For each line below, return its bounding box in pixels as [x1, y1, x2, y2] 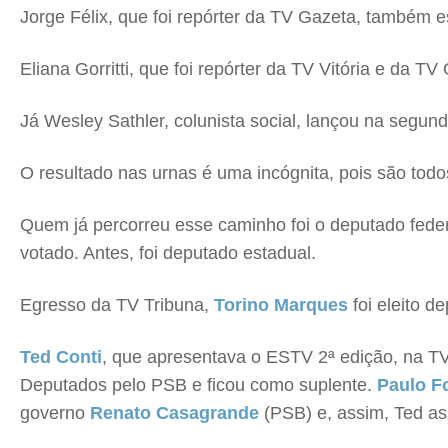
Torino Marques [214, 295, 348, 315]
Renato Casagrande [90, 403, 259, 423]
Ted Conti [20, 347, 102, 367]
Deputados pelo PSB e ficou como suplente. [20, 375, 377, 395]
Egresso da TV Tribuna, [20, 295, 214, 315]
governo [20, 403, 90, 423]
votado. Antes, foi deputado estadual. [20, 243, 316, 263]
